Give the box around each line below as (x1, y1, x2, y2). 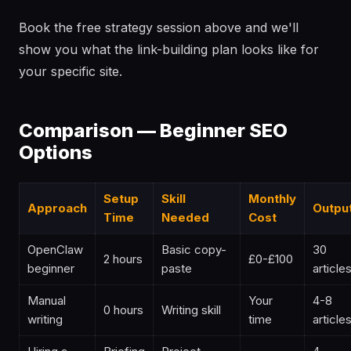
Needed (161, 210, 209, 225)
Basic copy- (161, 242, 226, 257)
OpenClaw (27, 242, 83, 257)
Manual (27, 293, 66, 308)
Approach (27, 201, 87, 215)
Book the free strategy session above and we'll (19, 20, 299, 35)
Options (19, 141, 92, 164)
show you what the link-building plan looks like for (19, 42, 319, 57)
